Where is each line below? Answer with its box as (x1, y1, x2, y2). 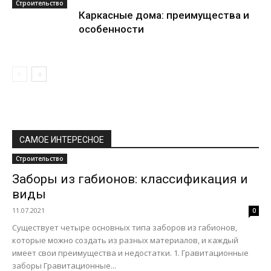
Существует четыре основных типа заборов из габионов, (12, 222, 237, 233)
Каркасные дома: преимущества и (79, 9, 249, 21)
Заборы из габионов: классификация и (12, 172, 248, 186)
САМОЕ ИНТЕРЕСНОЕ (19, 135, 104, 145)
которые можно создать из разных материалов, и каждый (12, 235, 238, 246)
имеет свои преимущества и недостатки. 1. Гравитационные (12, 247, 249, 258)
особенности (79, 23, 144, 35)
